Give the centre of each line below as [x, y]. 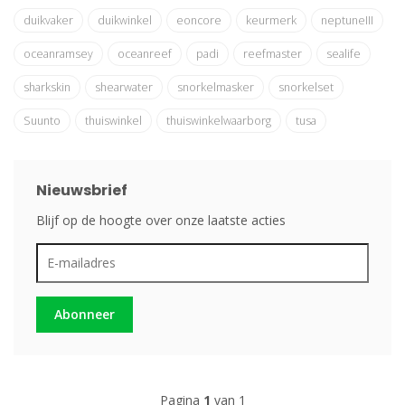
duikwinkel [125, 21]
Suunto [42, 121]
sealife [344, 54]
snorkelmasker [216, 88]
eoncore [199, 21]
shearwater [124, 88]
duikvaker [48, 21]
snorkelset [306, 88]
